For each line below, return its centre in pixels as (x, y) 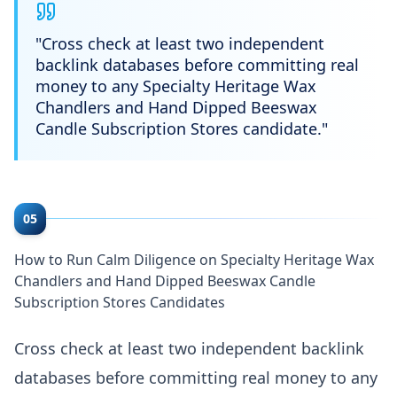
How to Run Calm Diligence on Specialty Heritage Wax (194, 259)
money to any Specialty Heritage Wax (176, 86)
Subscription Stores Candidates (120, 302)
